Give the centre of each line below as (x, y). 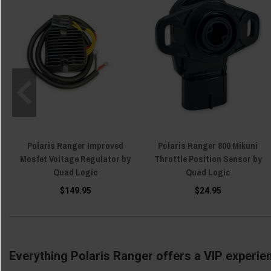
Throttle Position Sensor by (208, 159)
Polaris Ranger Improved (75, 145)
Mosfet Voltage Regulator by (75, 159)
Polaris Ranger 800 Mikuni (208, 145)
